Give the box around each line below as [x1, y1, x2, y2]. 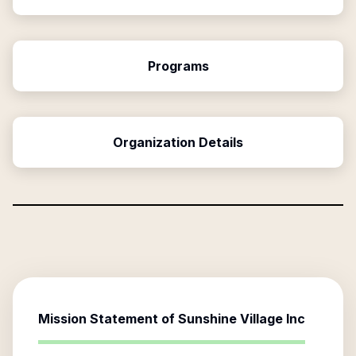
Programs [147, 58, 209, 74]
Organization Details [113, 134, 243, 150]
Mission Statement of [38, 311, 178, 327]
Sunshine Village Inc [178, 311, 305, 327]
